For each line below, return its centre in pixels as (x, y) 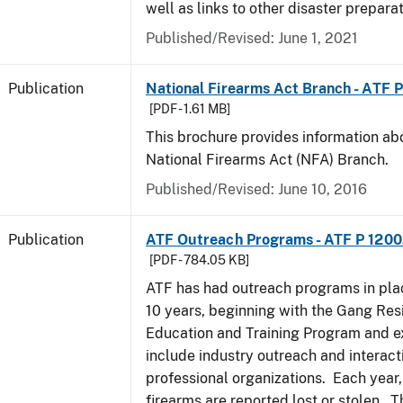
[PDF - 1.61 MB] (190, 109)
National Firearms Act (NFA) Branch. (267, 160)
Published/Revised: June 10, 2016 (256, 189)
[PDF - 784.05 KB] (199, 260)
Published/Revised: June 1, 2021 (252, 38)
